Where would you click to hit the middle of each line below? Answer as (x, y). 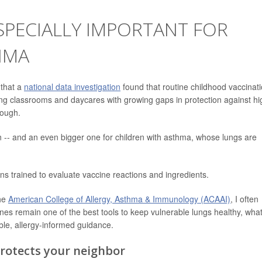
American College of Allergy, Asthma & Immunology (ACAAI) (119, 199)
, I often (244, 199)
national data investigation (72, 87)
